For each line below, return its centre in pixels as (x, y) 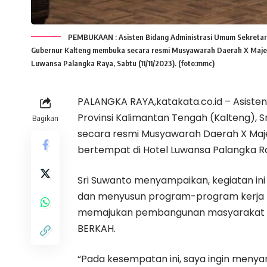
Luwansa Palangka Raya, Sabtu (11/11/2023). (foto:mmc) (123, 63)
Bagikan (45, 118)
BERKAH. (97, 229)
